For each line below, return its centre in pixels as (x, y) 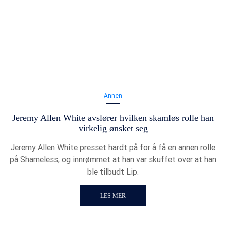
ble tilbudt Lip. (113, 172)
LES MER (113, 196)
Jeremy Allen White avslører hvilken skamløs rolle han (113, 118)
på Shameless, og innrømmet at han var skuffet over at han (113, 160)
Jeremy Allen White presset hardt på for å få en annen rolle (113, 148)
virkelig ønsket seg (113, 128)
